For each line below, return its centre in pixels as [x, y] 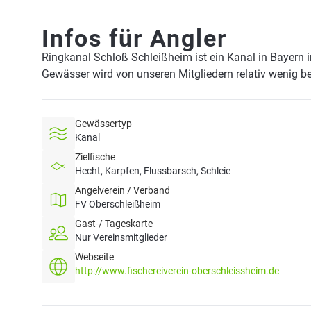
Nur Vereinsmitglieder [121, 237]
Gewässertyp [103, 124]
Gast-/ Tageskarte [114, 224]
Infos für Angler [134, 38]
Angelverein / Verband [123, 190]
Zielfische [95, 157]
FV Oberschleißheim [118, 204]
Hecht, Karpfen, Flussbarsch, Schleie [153, 171]
